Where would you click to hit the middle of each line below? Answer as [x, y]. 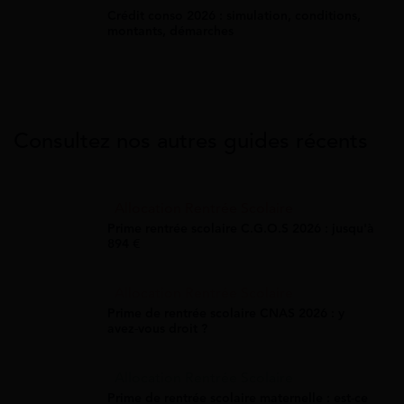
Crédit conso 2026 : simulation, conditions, [234, 16]
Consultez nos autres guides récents [191, 141]
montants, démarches [170, 32]
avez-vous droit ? [157, 329]
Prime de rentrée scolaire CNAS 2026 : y [226, 314]
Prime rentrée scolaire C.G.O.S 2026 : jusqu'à [241, 229]
